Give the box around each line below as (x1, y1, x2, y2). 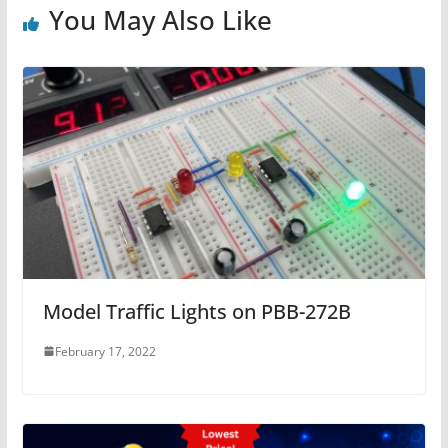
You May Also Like (48, 2, 272, 38)
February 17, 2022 (54, 342, 156, 360)
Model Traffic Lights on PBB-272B (42, 297, 351, 325)
